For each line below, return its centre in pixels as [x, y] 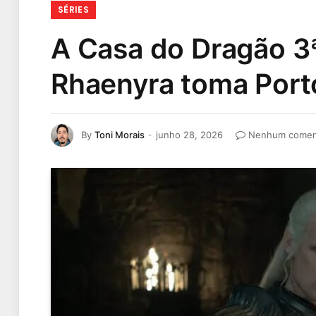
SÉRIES [74, 10]
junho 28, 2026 [189, 134]
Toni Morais [120, 134]
